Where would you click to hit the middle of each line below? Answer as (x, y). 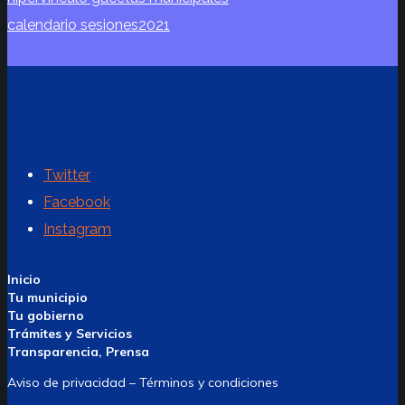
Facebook (77, 202)
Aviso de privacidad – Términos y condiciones (143, 383)
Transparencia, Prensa (78, 352)
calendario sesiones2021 (89, 25)
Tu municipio (47, 298)
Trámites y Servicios (70, 334)
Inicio (24, 280)
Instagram (77, 230)
